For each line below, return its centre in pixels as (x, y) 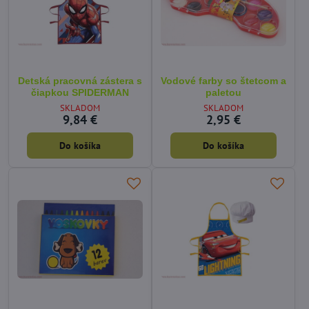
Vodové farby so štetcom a (223, 81)
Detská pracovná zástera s (80, 81)
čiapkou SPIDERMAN (80, 92)
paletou (223, 92)
